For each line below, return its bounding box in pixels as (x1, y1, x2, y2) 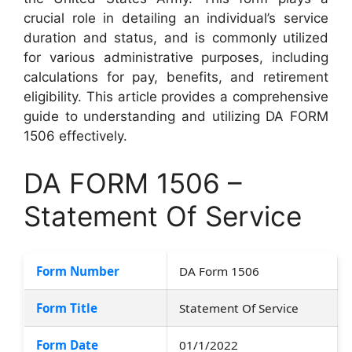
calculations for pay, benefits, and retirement (24, 69, 328, 85)
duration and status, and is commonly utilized (24, 30, 328, 46)
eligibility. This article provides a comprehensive (24, 89, 328, 104)
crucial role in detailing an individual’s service (24, 10, 328, 26)
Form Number (36, 262, 119, 279)
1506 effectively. (24, 128, 127, 144)
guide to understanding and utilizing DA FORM (24, 108, 328, 124)
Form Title (36, 299, 97, 316)
